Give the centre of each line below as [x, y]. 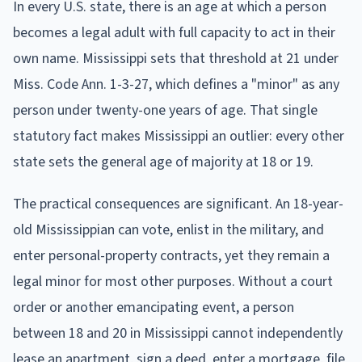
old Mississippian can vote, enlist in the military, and [168, 229]
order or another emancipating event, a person [154, 307]
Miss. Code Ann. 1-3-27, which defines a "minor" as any [176, 84]
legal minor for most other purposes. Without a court [173, 281]
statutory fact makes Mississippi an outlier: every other [179, 136]
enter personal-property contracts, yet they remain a [171, 255]
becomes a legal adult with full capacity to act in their [174, 32]
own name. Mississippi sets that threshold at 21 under [176, 58]
